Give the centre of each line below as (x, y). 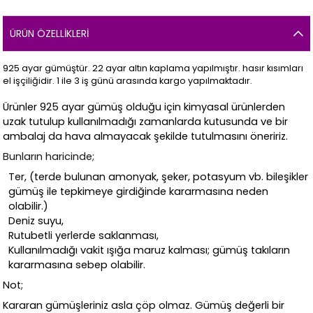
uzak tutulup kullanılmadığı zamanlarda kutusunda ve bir (146, 121)
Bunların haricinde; (49, 156)
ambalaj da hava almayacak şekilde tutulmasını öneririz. (146, 136)
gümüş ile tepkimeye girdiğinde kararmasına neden (139, 191)
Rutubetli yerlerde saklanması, (84, 235)
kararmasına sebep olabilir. (77, 264)
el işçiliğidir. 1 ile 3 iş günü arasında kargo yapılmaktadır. (128, 80)
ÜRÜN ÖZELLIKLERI (50, 33)
